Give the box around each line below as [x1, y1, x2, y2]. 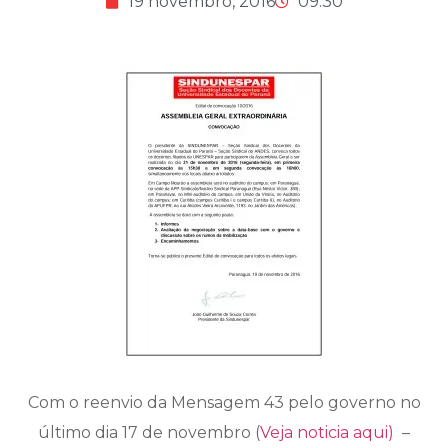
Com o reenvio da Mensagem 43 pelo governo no [27, 393, 421, 413]
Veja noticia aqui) [260, 423, 394, 443]
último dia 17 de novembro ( [38, 423, 260, 443]
